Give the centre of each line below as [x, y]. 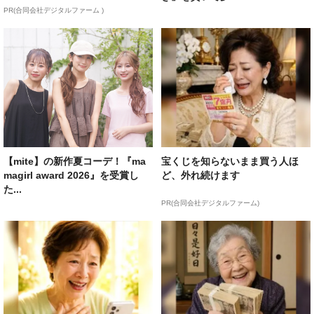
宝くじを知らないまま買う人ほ [230, 162]
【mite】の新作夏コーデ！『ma [75, 162]
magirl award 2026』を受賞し [71, 176]
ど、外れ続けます [201, 176]
